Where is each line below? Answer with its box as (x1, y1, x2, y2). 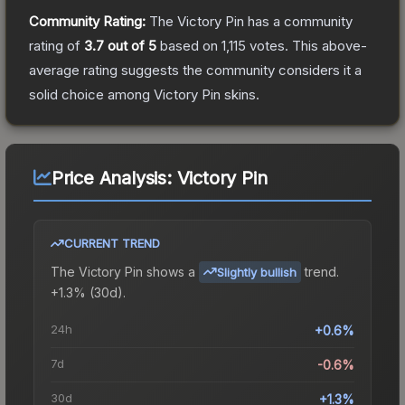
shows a (143, 263, 195, 279)
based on (156, 36, 221, 54)
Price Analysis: (51, 166, 177, 189)
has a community (244, 12, 353, 30)
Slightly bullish (217, 264, 297, 279)
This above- (288, 36, 367, 54)
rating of (29, 36, 84, 54)
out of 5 (104, 36, 156, 54)
